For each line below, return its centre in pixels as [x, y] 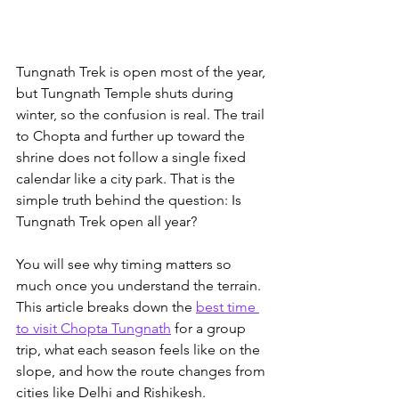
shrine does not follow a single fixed [133, 157]
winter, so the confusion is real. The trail [142, 114]
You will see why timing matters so [126, 264]
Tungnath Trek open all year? [106, 221]
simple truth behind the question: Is [130, 200]
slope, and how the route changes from [142, 371]
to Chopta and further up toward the [132, 136]
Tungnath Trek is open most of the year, [142, 72]
